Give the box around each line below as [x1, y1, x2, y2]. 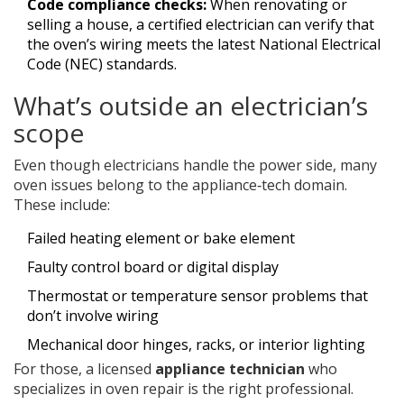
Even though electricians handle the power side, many [14, 155, 377, 176]
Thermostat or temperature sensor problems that [27, 286, 368, 307]
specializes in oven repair [14, 379, 184, 399]
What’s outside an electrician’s [14, 88, 368, 124]
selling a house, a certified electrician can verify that [27, 14, 374, 35]
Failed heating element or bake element [27, 228, 295, 249]
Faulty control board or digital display [27, 257, 279, 278]
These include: [14, 195, 110, 216]
